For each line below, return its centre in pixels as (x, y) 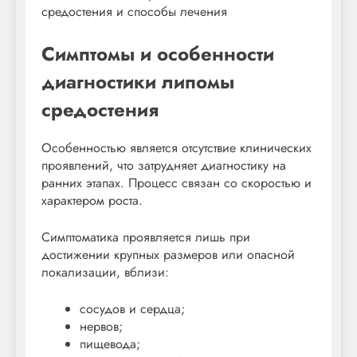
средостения (100, 109)
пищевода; (110, 343)
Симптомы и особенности (158, 53)
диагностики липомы (138, 81)
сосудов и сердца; (132, 308)
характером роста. (92, 200)
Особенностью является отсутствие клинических (177, 147)
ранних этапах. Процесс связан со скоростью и (177, 182)
